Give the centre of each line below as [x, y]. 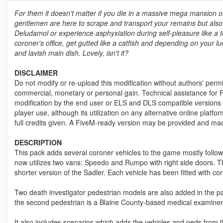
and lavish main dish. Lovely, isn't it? [71, 53]
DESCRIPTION [38, 143]
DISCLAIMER [36, 73]
